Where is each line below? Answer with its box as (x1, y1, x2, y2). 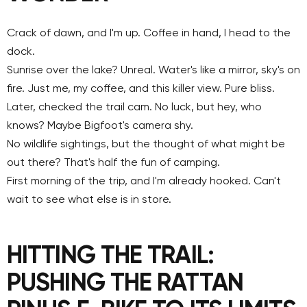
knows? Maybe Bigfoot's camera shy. (7, 120, 193, 132)
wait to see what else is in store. (7, 194, 171, 206)
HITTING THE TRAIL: (7, 243, 214, 269)
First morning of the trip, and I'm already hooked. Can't (7, 175, 281, 187)
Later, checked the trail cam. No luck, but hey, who (7, 101, 262, 113)
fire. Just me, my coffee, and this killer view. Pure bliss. (7, 83, 275, 95)
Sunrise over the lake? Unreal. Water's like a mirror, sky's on (7, 64, 300, 76)
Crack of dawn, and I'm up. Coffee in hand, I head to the (7, 27, 291, 39)
